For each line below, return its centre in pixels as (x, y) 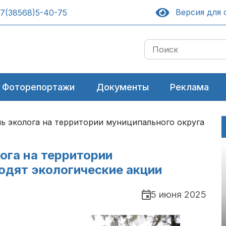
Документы (122, 87)
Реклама (189, 87)
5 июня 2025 (179, 195)
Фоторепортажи (39, 87)
